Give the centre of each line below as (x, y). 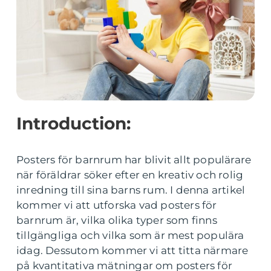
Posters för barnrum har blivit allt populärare (134, 160)
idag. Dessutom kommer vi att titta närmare (132, 250)
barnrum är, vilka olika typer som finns (117, 220)
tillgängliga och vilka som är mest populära (130, 235)
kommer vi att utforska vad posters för (117, 205)
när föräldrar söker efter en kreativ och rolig (130, 175)
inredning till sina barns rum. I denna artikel (131, 190)
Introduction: (73, 123)
